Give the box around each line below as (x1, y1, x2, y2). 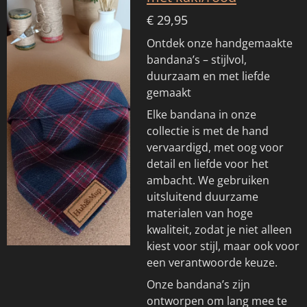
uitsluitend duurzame (147, 188, 258, 204)
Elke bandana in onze (147, 106, 256, 122)
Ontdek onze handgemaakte (147, 35, 293, 51)
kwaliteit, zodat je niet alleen (147, 221, 292, 237)
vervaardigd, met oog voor (147, 139, 284, 155)
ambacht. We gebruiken (147, 172, 269, 188)
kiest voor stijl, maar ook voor (147, 238, 299, 254)
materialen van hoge (147, 205, 253, 221)
